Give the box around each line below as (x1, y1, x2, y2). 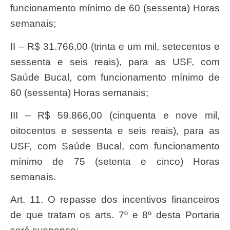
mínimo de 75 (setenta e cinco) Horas (10, 156, 220, 167)
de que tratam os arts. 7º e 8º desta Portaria (10, 209, 220, 221)
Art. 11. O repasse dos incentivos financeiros (10, 194, 17, 205)
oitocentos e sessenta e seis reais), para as (10, 125, 220, 136)
